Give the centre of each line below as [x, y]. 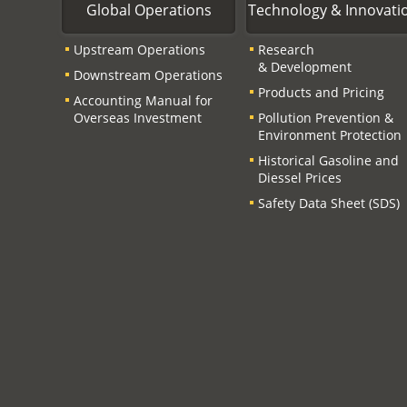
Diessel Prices [300, 177]
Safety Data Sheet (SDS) [329, 203]
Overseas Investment [138, 117]
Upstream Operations [139, 49]
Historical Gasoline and [329, 160]
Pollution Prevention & [326, 117]
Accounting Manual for [143, 100]
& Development [305, 66]
